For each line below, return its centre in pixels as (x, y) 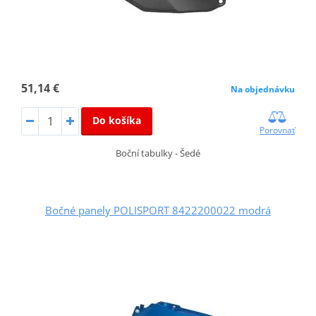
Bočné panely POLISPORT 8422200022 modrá (158, 211)
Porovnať (278, 130)
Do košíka (116, 121)
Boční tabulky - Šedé (158, 153)
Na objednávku (263, 90)
